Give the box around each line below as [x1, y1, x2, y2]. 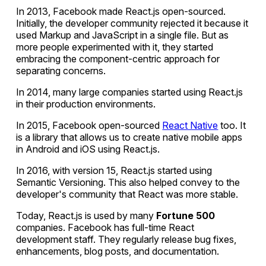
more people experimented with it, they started [16, 40, 214, 53]
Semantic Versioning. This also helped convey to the [16, 176, 240, 188]
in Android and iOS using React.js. [16, 142, 160, 155]
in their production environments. [16, 97, 156, 110]
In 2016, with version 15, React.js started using [16, 164, 213, 176]
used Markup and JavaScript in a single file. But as [16, 28, 229, 41]
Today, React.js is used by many [16, 209, 157, 221]
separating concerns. [16, 64, 106, 77]
